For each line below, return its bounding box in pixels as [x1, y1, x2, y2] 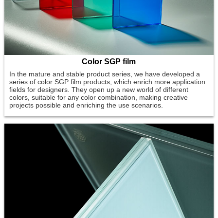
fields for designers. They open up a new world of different [9, 85, 188, 93]
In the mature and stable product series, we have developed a [9, 70, 200, 78]
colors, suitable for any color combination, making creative [9, 93, 188, 101]
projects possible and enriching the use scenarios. [9, 101, 163, 109]
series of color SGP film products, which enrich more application [9, 77, 205, 86]
